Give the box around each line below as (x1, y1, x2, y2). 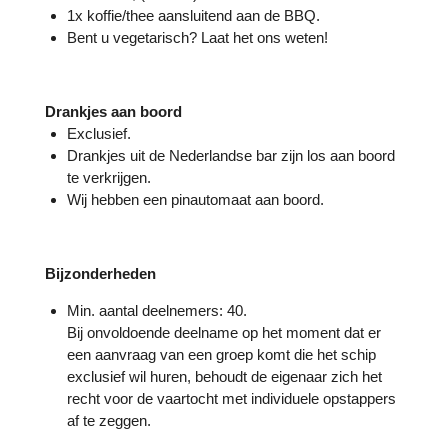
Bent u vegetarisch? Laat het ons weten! (67, 28, 333, 46)
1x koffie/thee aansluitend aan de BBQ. (67, 6, 321, 24)
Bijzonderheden (44, 264, 156, 282)
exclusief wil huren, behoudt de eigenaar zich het (67, 367, 383, 385)
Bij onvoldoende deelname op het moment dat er (67, 323, 382, 341)
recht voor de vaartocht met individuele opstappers (67, 389, 397, 407)
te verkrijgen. (67, 168, 156, 186)
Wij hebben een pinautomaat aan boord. (67, 190, 325, 208)
